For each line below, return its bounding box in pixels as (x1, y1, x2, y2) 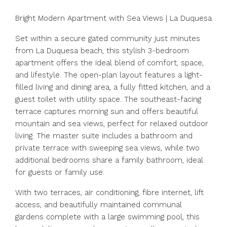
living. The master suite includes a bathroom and (15, 131, 193, 140)
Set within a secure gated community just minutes (15, 34, 200, 43)
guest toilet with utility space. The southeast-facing (15, 95, 201, 104)
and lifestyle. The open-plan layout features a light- (15, 70, 203, 80)
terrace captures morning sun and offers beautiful (15, 107, 198, 116)
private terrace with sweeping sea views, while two (15, 143, 200, 153)
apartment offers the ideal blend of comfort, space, (15, 58, 204, 67)
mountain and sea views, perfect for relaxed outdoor (15, 119, 208, 128)
